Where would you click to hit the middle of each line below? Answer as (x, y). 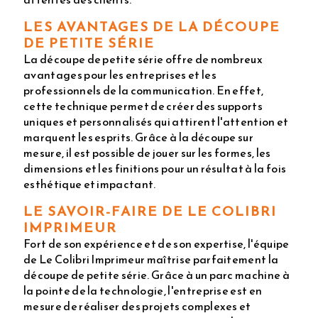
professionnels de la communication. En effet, (144, 91)
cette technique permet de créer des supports (143, 106)
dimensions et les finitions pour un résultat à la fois (155, 169)
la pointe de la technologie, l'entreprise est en (143, 291)
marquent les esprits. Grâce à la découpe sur (139, 137)
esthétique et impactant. (90, 184)
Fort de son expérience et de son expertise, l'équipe (157, 244)
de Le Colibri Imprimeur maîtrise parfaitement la (151, 259)
